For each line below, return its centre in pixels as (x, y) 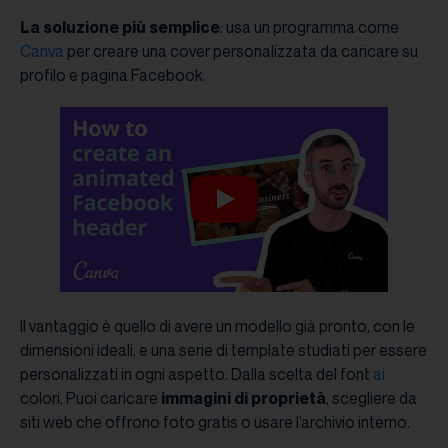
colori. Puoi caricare (90, 397)
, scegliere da (371, 397)
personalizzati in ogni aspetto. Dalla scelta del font (196, 373)
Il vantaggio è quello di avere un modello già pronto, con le (217, 325)
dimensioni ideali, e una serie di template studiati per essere (223, 349)
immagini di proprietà (243, 397)
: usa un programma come (309, 27)
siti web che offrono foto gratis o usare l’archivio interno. (215, 421)
